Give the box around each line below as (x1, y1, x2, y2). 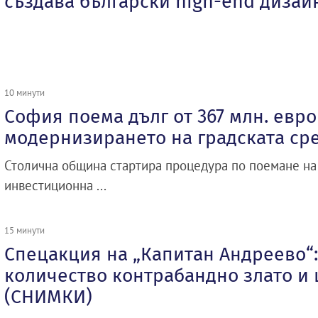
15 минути (4, 224, 45, 236)
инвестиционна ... (4, 177, 106, 194)
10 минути (4, 87, 45, 99)
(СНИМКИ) (4, 285, 92, 309)
